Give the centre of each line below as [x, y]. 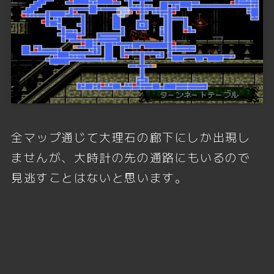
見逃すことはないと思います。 [99, 177]
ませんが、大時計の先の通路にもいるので [131, 157]
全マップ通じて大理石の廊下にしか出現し [131, 136]
